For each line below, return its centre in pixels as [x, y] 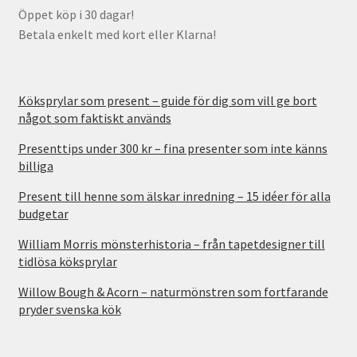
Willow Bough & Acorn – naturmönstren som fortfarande [173, 291]
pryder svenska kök [69, 309]
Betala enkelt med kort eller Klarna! [117, 34]
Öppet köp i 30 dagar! [76, 14]
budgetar [43, 213]
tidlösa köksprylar [67, 261]
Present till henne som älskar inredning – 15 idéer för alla [174, 196]
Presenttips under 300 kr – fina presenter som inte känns [173, 148]
